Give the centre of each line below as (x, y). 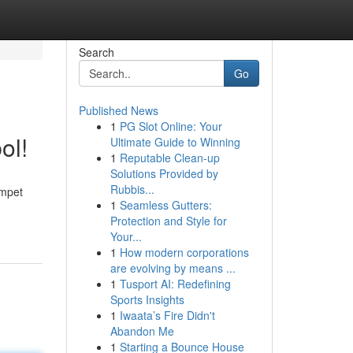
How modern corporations (184, 252)
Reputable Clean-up (169, 158)
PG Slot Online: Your (171, 126)
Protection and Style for (168, 221)
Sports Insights (147, 299)
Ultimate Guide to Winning (175, 142)
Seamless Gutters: (165, 205)
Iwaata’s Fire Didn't (167, 315)
